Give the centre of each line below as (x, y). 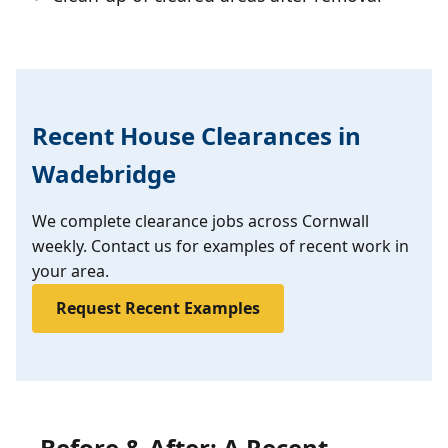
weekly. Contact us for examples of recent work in (220, 246)
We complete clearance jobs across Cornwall (200, 221)
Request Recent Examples (158, 308)
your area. (70, 271)
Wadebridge (104, 174)
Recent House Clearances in (196, 136)
